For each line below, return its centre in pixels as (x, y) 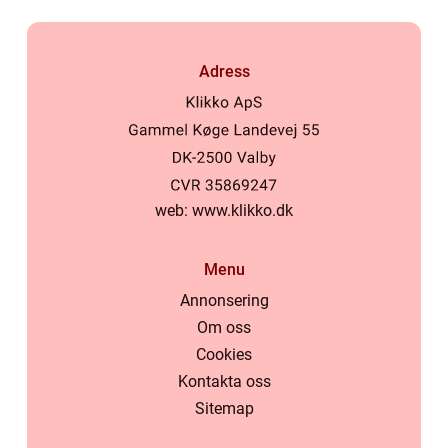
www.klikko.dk (242, 211)
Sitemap (224, 409)
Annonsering (224, 301)
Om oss (224, 328)
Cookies (224, 355)
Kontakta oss (224, 382)
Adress (224, 71)
